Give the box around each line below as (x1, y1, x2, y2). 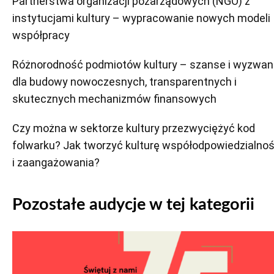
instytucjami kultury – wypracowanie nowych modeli (12, 12, 270, 25)
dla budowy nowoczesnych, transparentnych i (12, 75, 237, 89)
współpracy (12, 29, 70, 42)
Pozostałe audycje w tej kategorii (12, 196, 254, 213)
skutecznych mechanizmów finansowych (12, 92, 217, 106)
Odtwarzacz (12, 232, 71, 246)
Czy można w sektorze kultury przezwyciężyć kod (12, 122, 255, 135)
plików (12, 250, 43, 263)
